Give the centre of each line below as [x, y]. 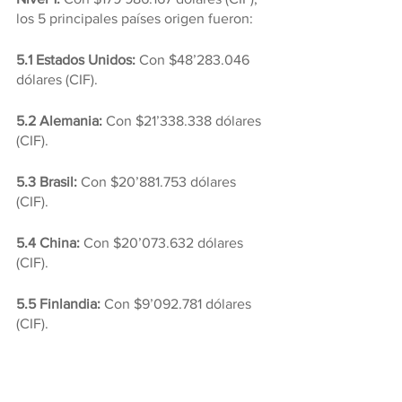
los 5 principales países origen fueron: [135, 19]
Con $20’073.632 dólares [163, 243]
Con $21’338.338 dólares [185, 121]
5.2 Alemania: [61, 121]
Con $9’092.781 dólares [179, 304]
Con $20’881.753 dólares [160, 182]
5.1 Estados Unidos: [76, 60]
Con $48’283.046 [194, 60]
